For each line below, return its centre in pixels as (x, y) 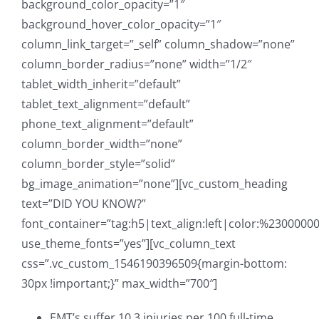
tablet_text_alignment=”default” (106, 104)
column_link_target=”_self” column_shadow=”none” (158, 44)
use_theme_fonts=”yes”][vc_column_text (129, 243)
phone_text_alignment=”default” (108, 124)
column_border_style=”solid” (98, 163)
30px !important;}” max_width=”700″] (119, 283)
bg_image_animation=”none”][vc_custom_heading (155, 183)
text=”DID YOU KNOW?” (84, 203)
